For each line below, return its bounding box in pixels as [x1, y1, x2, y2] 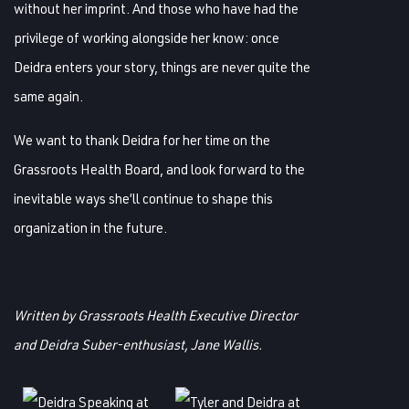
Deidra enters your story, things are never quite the [14, 58, 310, 76]
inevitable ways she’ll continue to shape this [14, 189, 273, 207]
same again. [14, 87, 83, 105]
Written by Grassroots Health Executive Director [14, 306, 298, 324]
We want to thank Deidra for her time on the [14, 131, 270, 149]
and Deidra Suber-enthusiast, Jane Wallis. [14, 335, 262, 353]
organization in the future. [14, 218, 167, 236]
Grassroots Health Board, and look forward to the [14, 160, 305, 178]
